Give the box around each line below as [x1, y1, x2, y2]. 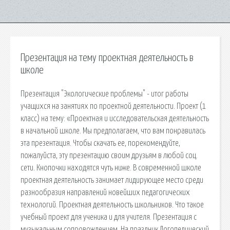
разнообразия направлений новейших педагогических [21, 188, 190, 197]
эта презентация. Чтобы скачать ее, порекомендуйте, [21, 139, 180, 147]
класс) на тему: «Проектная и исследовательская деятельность [21, 114, 209, 123]
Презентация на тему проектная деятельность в [21, 53, 194, 63]
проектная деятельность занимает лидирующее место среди [21, 176, 203, 184]
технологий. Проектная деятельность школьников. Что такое [21, 200, 204, 209]
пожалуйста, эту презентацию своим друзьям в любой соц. [21, 151, 198, 160]
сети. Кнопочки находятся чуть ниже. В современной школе [21, 163, 201, 172]
